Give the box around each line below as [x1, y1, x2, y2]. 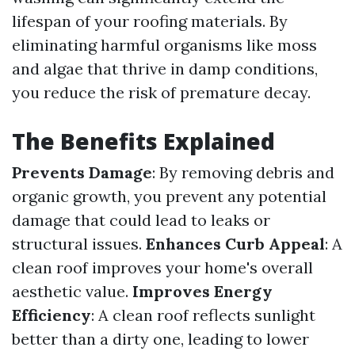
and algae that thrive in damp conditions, [12, 59, 318, 78]
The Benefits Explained [12, 126, 275, 156]
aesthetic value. [12, 281, 132, 301]
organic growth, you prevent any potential [12, 186, 326, 206]
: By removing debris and [152, 162, 334, 182]
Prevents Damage [12, 162, 152, 182]
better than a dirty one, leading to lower [12, 329, 309, 349]
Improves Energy [132, 281, 273, 301]
